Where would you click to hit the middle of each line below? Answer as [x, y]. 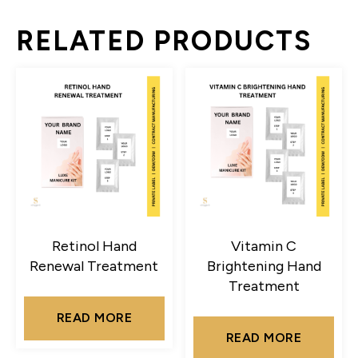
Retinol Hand [94, 246]
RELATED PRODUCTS [164, 41]
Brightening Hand [264, 266]
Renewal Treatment [94, 266]
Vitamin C [264, 246]
